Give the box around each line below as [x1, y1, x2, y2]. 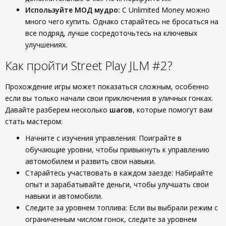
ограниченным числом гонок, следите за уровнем [25, 214, 197, 224]
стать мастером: [5, 117, 63, 126]
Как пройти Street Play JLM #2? [5, 57, 173, 74]
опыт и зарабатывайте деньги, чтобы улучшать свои [25, 180, 209, 189]
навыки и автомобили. [25, 191, 102, 201]
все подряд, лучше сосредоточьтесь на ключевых [25, 28, 197, 38]
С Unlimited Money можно [120, 5, 210, 15]
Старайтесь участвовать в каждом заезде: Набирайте [25, 168, 213, 178]
